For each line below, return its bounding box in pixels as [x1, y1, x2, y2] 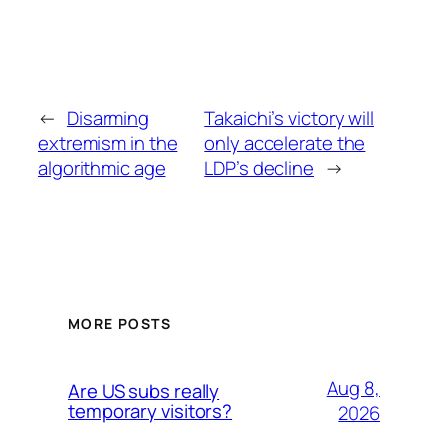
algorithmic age [38, 154, 166, 181]
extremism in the [38, 129, 178, 156]
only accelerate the [204, 129, 366, 156]
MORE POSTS [68, 314, 171, 334]
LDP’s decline [204, 154, 314, 181]
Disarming [66, 104, 150, 131]
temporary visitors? [68, 398, 233, 425]
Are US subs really [68, 378, 220, 405]
